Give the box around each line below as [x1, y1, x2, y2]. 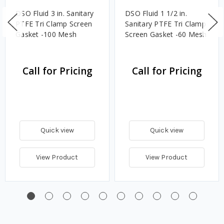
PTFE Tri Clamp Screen [15, 19, 92, 29]
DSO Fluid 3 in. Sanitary [15, 8, 93, 18]
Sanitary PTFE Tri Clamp [125, 19, 206, 29]
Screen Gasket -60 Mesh [125, 29, 207, 39]
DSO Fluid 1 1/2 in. [125, 8, 187, 18]
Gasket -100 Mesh [15, 29, 76, 39]
